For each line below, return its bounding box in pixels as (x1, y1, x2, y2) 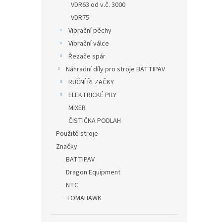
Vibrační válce (68, 39, 109, 49)
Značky (56, 142, 77, 152)
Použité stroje (56, 129, 98, 139)
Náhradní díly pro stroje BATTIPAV (66, 64, 165, 74)
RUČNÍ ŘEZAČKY (68, 77, 114, 87)
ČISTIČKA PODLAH (68, 116, 121, 126)
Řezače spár (68, 52, 106, 61)
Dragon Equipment (66, 167, 120, 177)
